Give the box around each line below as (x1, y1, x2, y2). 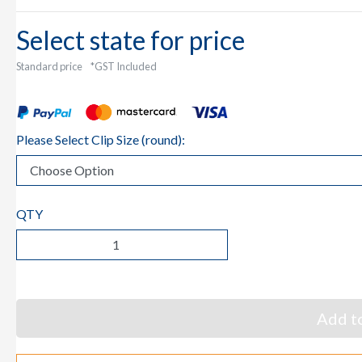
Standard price (16, 59, 84, 73)
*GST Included (90, 59, 157, 73)
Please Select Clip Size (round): (16, 131, 185, 147)
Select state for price (16, 23, 245, 56)
